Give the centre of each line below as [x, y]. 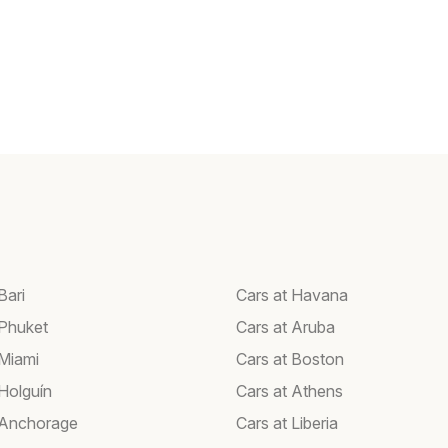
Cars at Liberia [287, 423]
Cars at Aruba [285, 327]
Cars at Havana [292, 295]
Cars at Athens [289, 391]
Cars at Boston [290, 359]
